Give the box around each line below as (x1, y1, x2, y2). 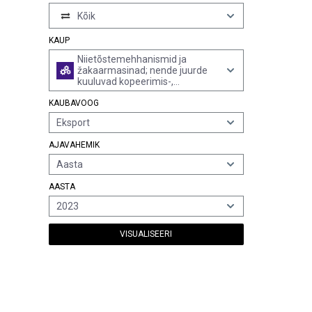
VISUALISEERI (120, 229, 173, 239)
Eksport (56, 117, 90, 128)
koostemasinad (77, 98, 146, 109)
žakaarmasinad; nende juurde (77, 65, 208, 76)
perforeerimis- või (77, 87, 156, 98)
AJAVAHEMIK (49, 140, 100, 150)
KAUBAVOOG (49, 98, 99, 108)
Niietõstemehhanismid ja (77, 54, 187, 65)
